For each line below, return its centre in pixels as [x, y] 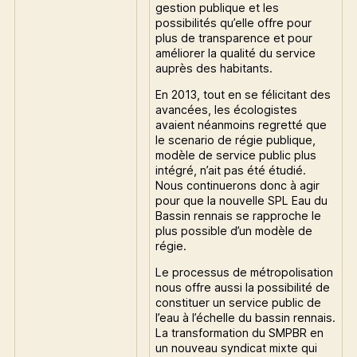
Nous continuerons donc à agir [238, 185]
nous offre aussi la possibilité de [243, 288]
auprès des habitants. [214, 68]
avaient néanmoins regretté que [241, 124]
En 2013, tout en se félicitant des [243, 94]
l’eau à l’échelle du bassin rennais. [246, 318]
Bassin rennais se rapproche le [239, 215]
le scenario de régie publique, [236, 139]
